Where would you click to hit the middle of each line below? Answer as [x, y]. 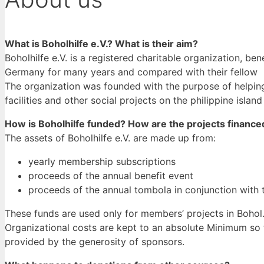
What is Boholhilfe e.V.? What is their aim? [101, 44]
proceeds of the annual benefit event [111, 176]
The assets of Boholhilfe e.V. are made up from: [110, 138]
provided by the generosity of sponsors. [95, 242]
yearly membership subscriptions [102, 162]
